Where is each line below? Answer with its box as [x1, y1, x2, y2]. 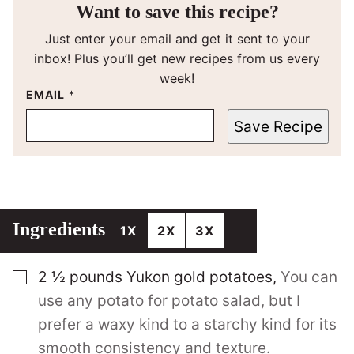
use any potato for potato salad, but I [38, 292, 300, 310]
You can [281, 268, 337, 286]
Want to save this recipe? [75, 2, 279, 22]
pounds [70, 268, 122, 286]
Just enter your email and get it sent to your [44, 31, 310, 47]
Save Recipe [234, 117, 322, 136]
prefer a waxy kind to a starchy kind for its [38, 315, 337, 333]
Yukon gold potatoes [126, 268, 273, 286]
